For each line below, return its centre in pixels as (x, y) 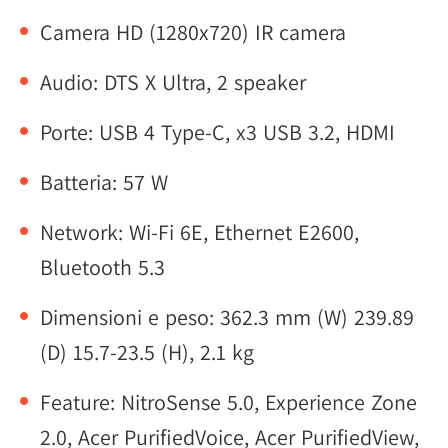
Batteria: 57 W (104, 182)
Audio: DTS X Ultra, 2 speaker (173, 82)
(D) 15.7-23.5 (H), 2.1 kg (147, 352)
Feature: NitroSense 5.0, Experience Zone (228, 402)
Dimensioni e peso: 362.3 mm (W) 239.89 (227, 317)
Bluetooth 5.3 (102, 267)
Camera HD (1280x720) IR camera (193, 32)
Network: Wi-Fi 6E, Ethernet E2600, (199, 232)
